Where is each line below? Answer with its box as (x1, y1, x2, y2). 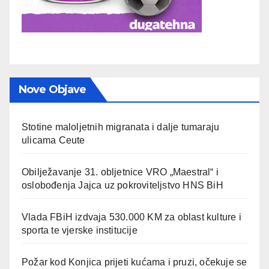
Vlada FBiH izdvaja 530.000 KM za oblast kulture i (22, 212, 241, 223)
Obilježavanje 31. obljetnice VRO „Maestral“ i (22, 167, 219, 178)
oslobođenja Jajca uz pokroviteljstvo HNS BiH (22, 180, 223, 191)
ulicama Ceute (22, 135, 85, 146)
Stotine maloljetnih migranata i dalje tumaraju (22, 122, 220, 133)
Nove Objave (19, 83, 86, 97)
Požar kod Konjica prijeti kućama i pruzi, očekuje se (22, 257, 247, 268)
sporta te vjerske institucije (22, 225, 138, 236)
